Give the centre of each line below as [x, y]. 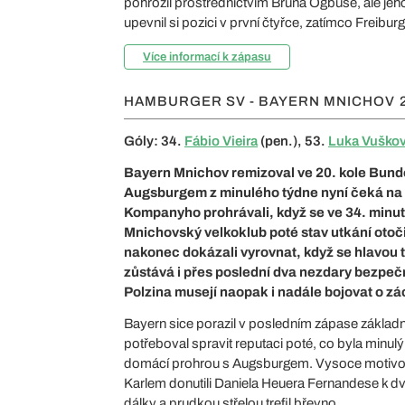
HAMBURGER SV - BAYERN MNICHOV [259, 101]
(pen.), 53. [293, 141]
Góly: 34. [154, 141]
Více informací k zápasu [207, 57]
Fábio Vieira [221, 141]
